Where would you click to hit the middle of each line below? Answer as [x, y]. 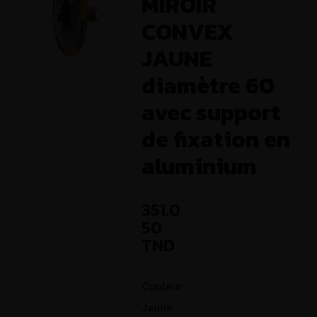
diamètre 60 [208, 86]
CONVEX [188, 32]
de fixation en [216, 139]
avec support [212, 113]
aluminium [200, 166]
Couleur [162, 286]
